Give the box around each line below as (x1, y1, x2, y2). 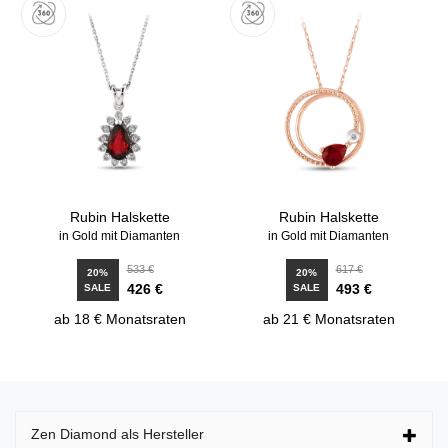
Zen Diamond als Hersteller (31, 425, 204, 442)
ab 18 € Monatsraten (53, 310, 186, 327)
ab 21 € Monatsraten (262, 310, 395, 327)
